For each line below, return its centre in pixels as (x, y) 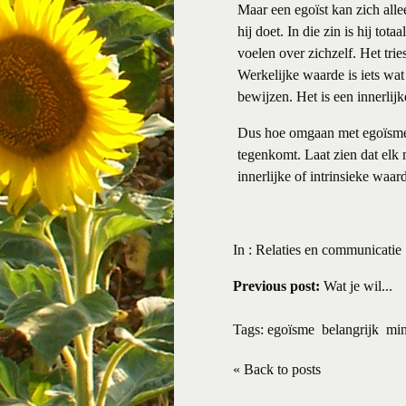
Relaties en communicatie (329, 250)
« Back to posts (277, 369)
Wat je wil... (356, 286)
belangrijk (350, 329)
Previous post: (276, 286)
